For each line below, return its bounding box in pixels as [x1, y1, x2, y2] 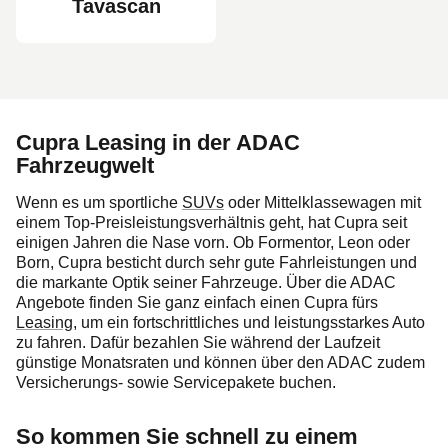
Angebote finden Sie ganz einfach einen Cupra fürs [16, 294, 378, 312]
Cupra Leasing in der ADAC [16, 130, 300, 156]
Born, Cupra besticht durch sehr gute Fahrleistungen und [16, 254, 417, 272]
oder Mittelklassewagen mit [224, 194, 421, 212]
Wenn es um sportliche [16, 194, 182, 212]
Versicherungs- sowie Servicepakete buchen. [16, 374, 336, 392]
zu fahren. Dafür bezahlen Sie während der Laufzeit [16, 334, 380, 352]
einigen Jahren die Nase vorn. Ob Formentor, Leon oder [16, 234, 410, 252]
